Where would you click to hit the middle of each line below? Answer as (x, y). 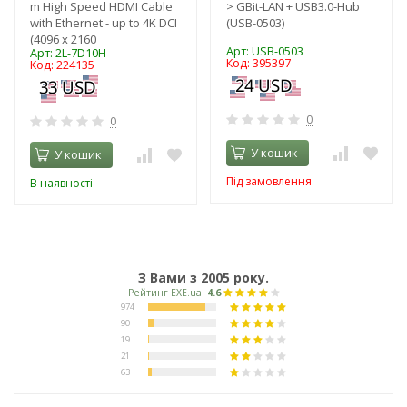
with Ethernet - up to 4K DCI (104, 22)
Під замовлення (269, 181)
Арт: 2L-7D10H (68, 53)
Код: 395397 (258, 63)
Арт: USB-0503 (265, 51)
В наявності (61, 183)
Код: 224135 (62, 65)
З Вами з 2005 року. (203, 277)
